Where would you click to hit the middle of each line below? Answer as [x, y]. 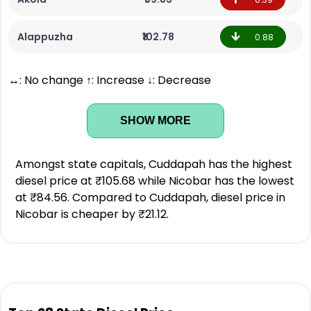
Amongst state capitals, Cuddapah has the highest [154, 164]
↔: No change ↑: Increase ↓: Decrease [110, 80]
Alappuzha [45, 37]
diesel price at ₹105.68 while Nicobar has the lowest [155, 181]
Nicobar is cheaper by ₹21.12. [92, 214]
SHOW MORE [155, 120]
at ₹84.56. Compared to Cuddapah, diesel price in [150, 197]
